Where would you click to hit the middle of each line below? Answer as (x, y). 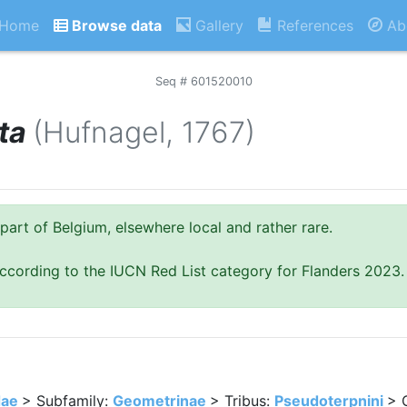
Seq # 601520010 (203, 81)
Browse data (115, 25)
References (313, 25)
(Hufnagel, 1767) (144, 132)
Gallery (217, 25)
